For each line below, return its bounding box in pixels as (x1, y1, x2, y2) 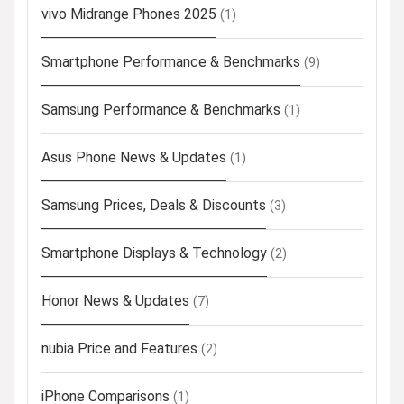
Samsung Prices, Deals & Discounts (41, 197, 266, 214)
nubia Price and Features (41, 340, 197, 357)
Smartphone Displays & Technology (41, 244, 267, 262)
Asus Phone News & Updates (41, 149, 226, 166)
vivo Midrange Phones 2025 (41, 5, 216, 23)
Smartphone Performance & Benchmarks (41, 53, 300, 70)
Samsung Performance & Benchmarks (41, 101, 280, 118)
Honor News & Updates (41, 292, 189, 309)
